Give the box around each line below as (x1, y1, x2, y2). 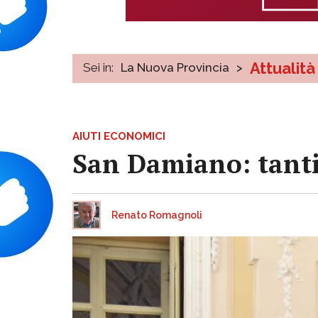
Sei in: (83, 60, 114, 75)
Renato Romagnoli (111, 209, 202, 221)
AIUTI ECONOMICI (72, 129, 165, 143)
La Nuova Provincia (121, 60, 229, 75)
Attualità (250, 58, 315, 77)
